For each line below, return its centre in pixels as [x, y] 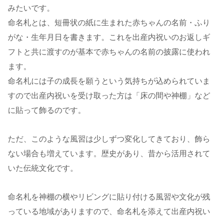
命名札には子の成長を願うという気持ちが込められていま [109, 81]
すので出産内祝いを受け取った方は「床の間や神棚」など [109, 96]
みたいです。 [31, 8]
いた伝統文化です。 [43, 168]
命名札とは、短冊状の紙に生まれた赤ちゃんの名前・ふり [109, 23]
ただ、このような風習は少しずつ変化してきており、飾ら [109, 139]
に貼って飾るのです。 [47, 110]
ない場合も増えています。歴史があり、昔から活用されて [109, 153]
